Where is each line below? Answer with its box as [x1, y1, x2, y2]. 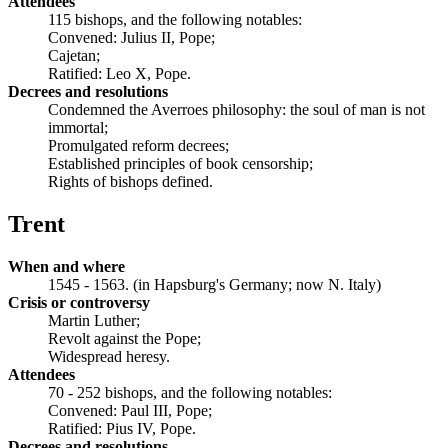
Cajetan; [48, 46, 100, 64]
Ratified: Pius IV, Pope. [48, 419, 196, 437]
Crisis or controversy [8, 293, 150, 311]
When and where [8, 257, 125, 275]
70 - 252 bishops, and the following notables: [48, 383, 332, 401]
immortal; [48, 118, 108, 136]
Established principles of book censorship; [48, 154, 313, 172]
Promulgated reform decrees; [48, 136, 229, 154]
